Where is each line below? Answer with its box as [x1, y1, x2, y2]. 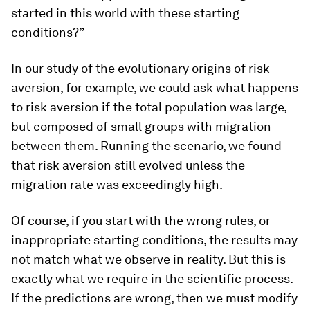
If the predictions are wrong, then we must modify [11, 290, 298, 305]
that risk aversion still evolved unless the [11, 157, 245, 172]
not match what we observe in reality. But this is [11, 251, 286, 266]
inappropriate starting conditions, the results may [11, 232, 298, 247]
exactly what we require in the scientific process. [11, 271, 293, 286]
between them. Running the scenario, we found [11, 138, 282, 153]
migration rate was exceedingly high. [11, 176, 223, 192]
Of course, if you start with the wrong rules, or [11, 212, 271, 228]
